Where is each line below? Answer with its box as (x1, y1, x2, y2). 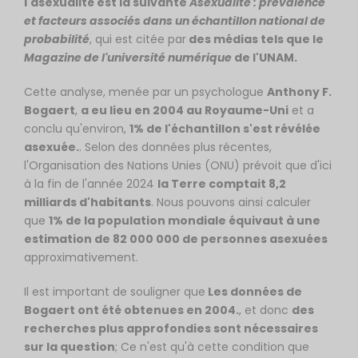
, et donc (239, 302, 292, 318)
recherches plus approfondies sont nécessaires (24, 320, 318, 336)
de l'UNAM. (234, 50, 297, 66)
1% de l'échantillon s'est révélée (129, 121, 320, 137)
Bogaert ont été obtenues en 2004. (24, 302, 239, 318)
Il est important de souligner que (24, 284, 205, 300)
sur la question (24, 339, 115, 355)
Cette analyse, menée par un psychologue (24, 84, 267, 100)
